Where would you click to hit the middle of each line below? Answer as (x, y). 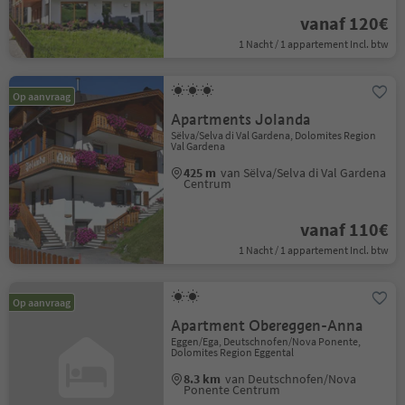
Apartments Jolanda (241, 120)
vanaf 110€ (344, 229)
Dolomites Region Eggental (233, 352)
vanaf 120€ (344, 23)
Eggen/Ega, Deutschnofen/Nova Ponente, (266, 341)
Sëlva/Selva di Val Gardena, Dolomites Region (274, 135)
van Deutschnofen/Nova (291, 379)
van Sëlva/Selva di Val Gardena (304, 173)
